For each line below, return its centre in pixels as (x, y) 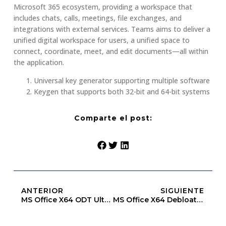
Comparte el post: (113, 118)
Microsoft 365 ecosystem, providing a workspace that (103, 7)
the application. (39, 62)
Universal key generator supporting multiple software (122, 80)
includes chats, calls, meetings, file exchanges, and (97, 18)
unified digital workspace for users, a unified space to (101, 40)
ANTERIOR (42, 190)
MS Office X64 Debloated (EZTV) (200, 200)
